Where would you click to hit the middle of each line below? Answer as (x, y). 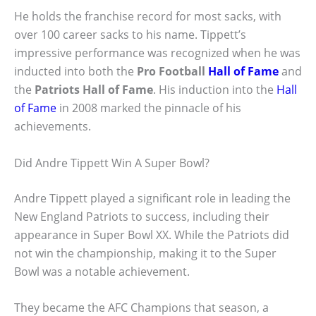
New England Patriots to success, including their (142, 216)
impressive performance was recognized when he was (157, 53)
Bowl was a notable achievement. (102, 271)
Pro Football (172, 71)
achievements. (53, 126)
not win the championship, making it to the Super (145, 253)
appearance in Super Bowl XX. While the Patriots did (152, 235)
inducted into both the (75, 71)
